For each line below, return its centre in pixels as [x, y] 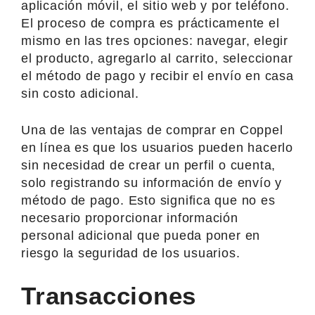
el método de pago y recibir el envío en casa [157, 76]
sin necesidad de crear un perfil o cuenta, [149, 165]
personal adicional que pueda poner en [141, 235]
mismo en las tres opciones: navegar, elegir [155, 40]
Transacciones [109, 295]
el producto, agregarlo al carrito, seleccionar [157, 58]
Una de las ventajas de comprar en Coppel [152, 130]
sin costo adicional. [80, 93]
